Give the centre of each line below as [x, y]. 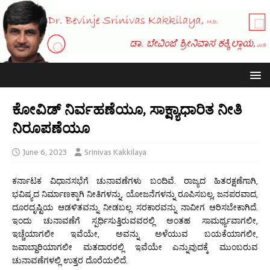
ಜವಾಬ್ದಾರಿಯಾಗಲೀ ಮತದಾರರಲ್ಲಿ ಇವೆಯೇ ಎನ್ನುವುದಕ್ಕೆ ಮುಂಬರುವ [135, 247]
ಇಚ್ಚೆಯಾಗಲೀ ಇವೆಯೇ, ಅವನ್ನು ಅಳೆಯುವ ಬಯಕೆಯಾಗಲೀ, [135, 234]
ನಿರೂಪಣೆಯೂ [51, 127]
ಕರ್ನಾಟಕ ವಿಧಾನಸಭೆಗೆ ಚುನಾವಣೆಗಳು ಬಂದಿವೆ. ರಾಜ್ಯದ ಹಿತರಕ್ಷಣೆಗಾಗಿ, [135, 181]
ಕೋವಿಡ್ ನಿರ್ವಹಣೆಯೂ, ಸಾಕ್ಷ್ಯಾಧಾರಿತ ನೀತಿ [127, 108]
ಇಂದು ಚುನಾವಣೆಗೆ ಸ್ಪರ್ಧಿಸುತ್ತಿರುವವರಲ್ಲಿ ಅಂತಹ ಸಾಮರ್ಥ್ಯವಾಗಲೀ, [135, 220]
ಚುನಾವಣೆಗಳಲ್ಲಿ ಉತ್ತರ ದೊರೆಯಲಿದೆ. [70, 260]
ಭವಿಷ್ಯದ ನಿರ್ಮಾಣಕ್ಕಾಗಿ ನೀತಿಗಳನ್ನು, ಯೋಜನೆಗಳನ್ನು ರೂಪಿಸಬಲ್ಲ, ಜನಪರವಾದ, [135, 194]
